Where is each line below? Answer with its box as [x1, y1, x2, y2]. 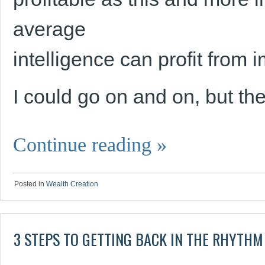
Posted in [14, 180, 44, 188]
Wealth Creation [46, 180, 98, 188]
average [13, 18, 86, 40]
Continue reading [13, 133, 157, 156]
